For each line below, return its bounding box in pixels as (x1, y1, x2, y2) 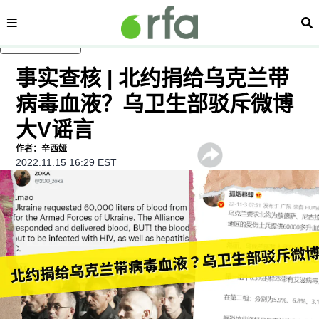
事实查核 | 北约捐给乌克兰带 (16, 66, 290, 90)
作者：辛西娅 (16, 144, 68, 154)
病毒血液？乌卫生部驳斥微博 (16, 92, 294, 115)
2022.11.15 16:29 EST (16, 157, 117, 168)
